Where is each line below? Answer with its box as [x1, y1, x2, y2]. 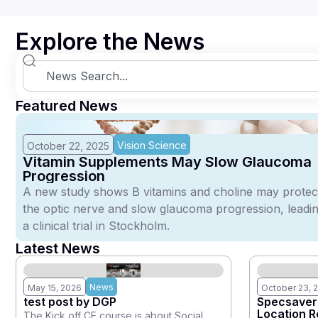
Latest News [16, 240, 100, 258]
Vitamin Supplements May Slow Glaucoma [23, 153, 312, 171]
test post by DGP [23, 295, 116, 309]
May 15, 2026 [28, 283, 82, 294]
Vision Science [117, 139, 187, 152]
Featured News [16, 97, 118, 115]
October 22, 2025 [27, 140, 109, 153]
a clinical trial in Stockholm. [23, 219, 170, 234]
